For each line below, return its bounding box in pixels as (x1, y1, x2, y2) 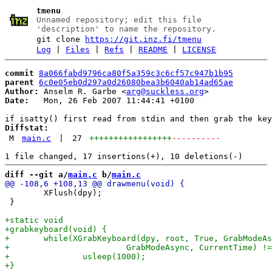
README (138, 45, 168, 54)
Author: (5, 86, 39, 96)
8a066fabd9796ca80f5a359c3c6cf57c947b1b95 (39, 68, 233, 78)
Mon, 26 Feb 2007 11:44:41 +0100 (29, 95, 194, 105)
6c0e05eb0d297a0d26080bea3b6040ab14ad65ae (39, 77, 233, 87)
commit (5, 68, 34, 78)
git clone (36, 35, 86, 44)
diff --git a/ (5, 169, 68, 179)
